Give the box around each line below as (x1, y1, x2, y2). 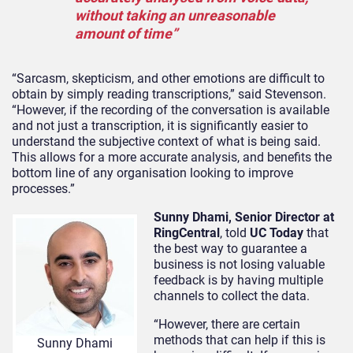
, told (220, 225, 250, 240)
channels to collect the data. (154, 288, 310, 303)
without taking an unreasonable (75, 6, 275, 24)
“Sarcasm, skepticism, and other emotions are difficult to (12, 70, 325, 86)
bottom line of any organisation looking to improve (12, 165, 293, 180)
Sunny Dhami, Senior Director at (154, 209, 334, 225)
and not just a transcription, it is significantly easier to (12, 117, 308, 133)
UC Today (250, 225, 303, 240)
